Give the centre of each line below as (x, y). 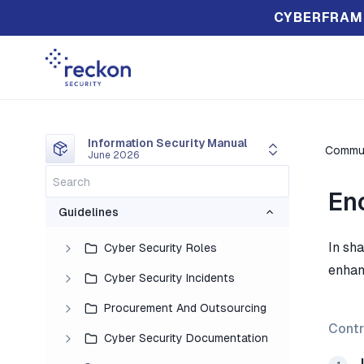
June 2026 (114, 156)
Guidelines (89, 212)
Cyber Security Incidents (169, 278)
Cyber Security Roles (160, 248)
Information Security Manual (167, 143)
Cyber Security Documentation (186, 338)
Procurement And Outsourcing (185, 308)
